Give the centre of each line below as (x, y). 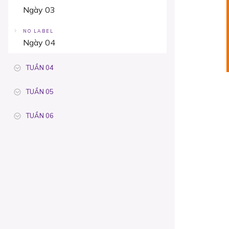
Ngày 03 (39, 10)
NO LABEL (38, 31)
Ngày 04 (39, 42)
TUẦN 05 (40, 91)
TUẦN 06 (40, 116)
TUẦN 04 (40, 67)
